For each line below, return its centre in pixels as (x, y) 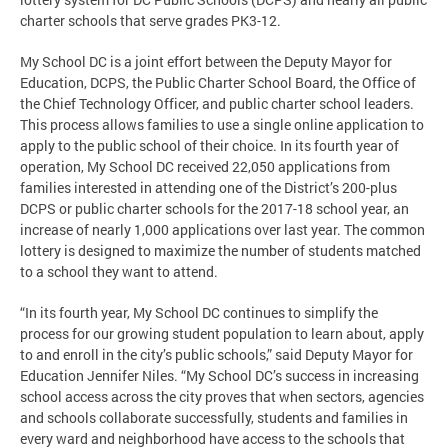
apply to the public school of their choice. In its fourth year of (209, 145)
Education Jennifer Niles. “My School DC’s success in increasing (219, 375)
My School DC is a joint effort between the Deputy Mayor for (206, 61)
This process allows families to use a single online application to (222, 124)
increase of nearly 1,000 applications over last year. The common (222, 229)
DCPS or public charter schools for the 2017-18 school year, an (214, 208)
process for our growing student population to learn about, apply (222, 333)
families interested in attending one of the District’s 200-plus (208, 187)
